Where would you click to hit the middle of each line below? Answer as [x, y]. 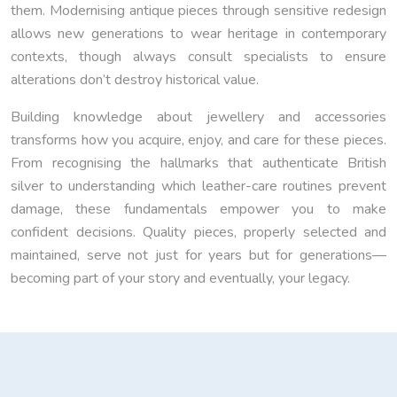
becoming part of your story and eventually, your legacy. [180, 279]
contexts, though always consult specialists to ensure [198, 57]
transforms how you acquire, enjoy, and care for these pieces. [198, 140]
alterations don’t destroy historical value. [135, 80]
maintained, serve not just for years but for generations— [198, 256]
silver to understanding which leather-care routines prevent [198, 187]
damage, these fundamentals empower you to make [198, 210]
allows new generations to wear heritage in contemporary [198, 34]
